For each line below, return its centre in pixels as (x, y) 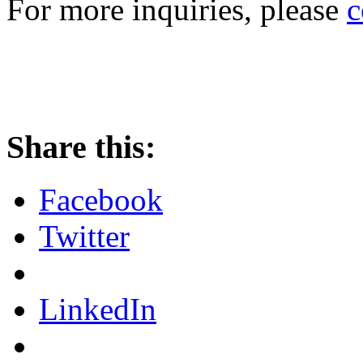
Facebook (101, 200)
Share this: (81, 147)
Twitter (84, 237)
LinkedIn (98, 310)
